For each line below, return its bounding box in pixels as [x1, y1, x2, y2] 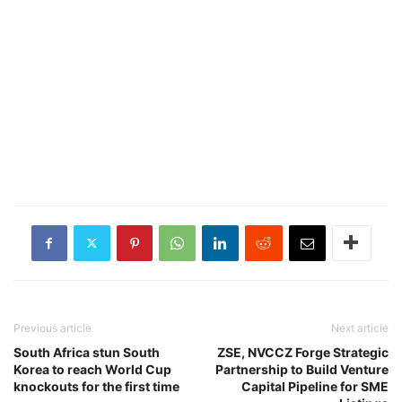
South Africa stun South [13, 344, 160, 360]
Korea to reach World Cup [13, 361, 171, 377]
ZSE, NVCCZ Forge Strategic [217, 344, 389, 360]
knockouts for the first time [13, 378, 179, 394]
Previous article [13, 320, 92, 335]
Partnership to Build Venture [215, 361, 389, 377]
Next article [331, 320, 389, 335]
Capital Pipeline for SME [241, 378, 389, 394]
